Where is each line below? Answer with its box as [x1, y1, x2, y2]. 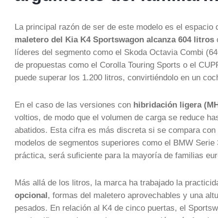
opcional [15, 191, 48, 200]
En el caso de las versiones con [15, 100, 133, 109]
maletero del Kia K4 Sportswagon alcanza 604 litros [15, 35, 214, 44]
